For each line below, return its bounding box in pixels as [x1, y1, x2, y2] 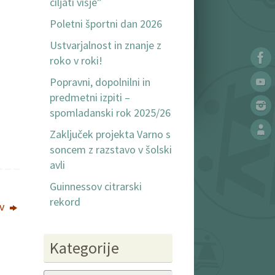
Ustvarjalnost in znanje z [50, 38, 161, 53]
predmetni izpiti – [50, 90, 130, 105]
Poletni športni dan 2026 [50, 17, 162, 31]
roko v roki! [50, 53, 103, 68]
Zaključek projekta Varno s [50, 127, 171, 142]
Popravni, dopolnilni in [50, 75, 150, 90]
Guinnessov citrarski [50, 179, 142, 194]
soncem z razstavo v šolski [50, 142, 172, 157]
